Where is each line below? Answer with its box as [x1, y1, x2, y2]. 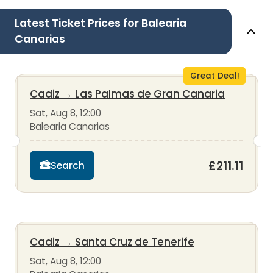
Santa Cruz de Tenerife [75, 235, 194, 250]
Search [51, 158, 85, 172]
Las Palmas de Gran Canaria [75, 87, 225, 102]
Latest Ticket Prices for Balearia [15, 16, 186, 31]
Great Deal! [190, 70, 239, 82]
